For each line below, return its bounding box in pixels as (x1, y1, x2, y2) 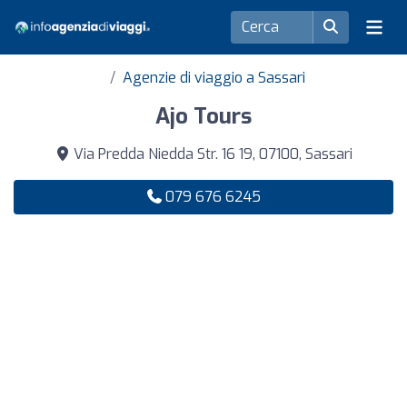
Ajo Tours (155, 102, 252, 131)
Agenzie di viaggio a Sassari (122, 68, 305, 87)
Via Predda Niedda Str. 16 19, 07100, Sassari (69, 144, 352, 164)
